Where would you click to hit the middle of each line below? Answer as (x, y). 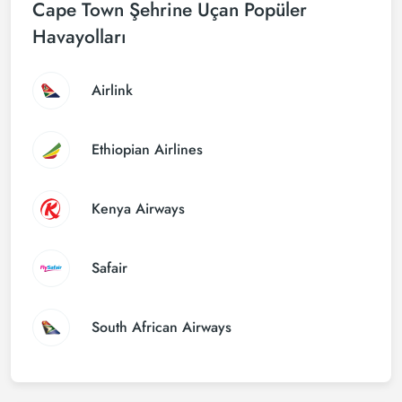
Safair (109, 268)
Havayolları (79, 37)
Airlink (112, 90)
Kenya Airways (138, 209)
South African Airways (162, 327)
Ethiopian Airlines (147, 149)
